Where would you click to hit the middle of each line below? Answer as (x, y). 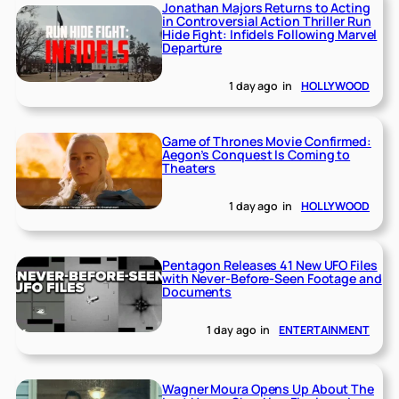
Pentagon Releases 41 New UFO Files (270, 265)
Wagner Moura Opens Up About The (268, 388)
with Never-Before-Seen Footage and (272, 278)
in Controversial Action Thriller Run (267, 21)
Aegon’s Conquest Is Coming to (256, 155)
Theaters (189, 168)
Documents (197, 291)
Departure (192, 48)
